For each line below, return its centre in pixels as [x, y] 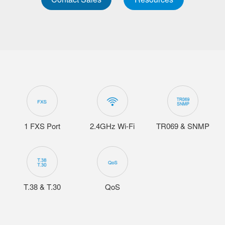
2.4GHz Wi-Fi [113, 126]
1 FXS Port [42, 126]
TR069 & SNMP [183, 126]
